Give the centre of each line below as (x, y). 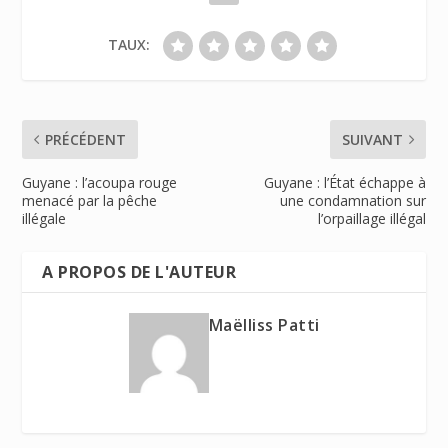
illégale (44, 218)
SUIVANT (372, 139)
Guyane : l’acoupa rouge (100, 182)
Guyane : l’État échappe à (344, 182)
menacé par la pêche (90, 200)
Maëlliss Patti (264, 324)
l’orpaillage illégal (371, 218)
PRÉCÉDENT (86, 139)
